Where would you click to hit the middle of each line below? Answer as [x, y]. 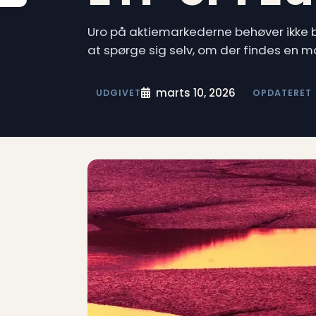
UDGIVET [119, 93]
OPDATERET [282, 93]
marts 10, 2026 [196, 92]
